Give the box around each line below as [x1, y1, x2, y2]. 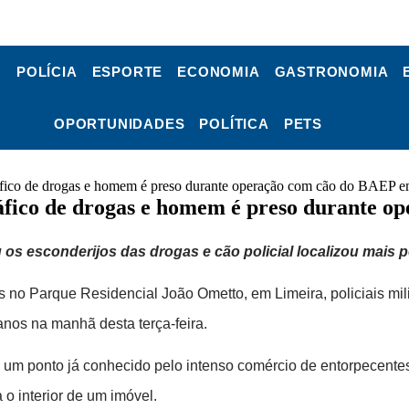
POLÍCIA [16, 64, 78, 79]
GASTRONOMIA [274, 64, 389, 79]
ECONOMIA [177, 64, 260, 79]
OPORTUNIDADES [53, 116, 185, 131]
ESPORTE [91, 64, 163, 79]
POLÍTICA [199, 116, 269, 131]
